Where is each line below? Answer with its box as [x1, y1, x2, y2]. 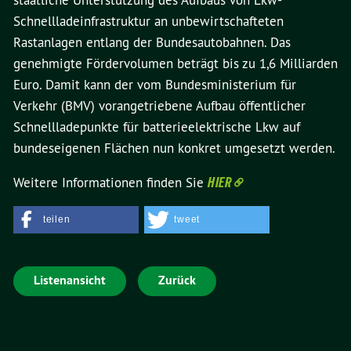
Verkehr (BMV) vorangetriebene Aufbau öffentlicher [13, 97, 306, 114]
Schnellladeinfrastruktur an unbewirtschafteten [13, 13, 284, 30]
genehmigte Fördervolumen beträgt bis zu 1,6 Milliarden [13, 55, 338, 72]
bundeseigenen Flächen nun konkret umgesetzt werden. [13, 139, 335, 157]
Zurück [158, 272, 196, 288]
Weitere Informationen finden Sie [13, 174, 208, 191]
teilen [43, 214, 71, 225]
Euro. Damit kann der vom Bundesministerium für [13, 76, 296, 93]
